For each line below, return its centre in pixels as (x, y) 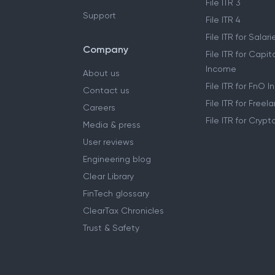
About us (101, 73)
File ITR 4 (223, 19)
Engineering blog (117, 159)
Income (221, 68)
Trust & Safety (111, 227)
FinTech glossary (116, 193)
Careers (99, 107)
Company (106, 49)
